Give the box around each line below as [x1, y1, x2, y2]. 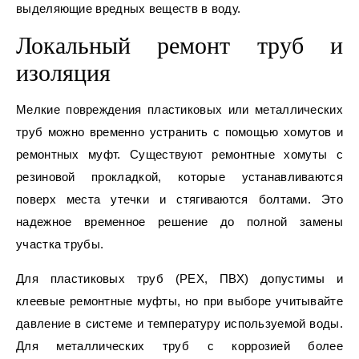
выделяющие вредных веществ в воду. [16, 2, 241, 16]
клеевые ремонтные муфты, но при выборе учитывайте [16, 294, 343, 309]
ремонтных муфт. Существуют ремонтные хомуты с [16, 147, 343, 162]
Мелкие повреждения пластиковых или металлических [16, 103, 343, 117]
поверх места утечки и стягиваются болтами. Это [16, 192, 343, 207]
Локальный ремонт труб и [16, 32, 343, 59]
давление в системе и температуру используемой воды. [16, 317, 343, 331]
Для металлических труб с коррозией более [16, 339, 343, 353]
